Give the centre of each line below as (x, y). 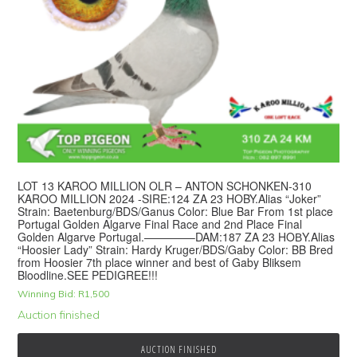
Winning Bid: (47, 294)
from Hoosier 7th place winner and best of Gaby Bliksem (160, 263)
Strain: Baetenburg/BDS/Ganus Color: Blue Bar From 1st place (176, 212)
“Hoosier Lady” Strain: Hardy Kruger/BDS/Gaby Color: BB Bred (176, 250)
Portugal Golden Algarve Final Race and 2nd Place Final (160, 224)
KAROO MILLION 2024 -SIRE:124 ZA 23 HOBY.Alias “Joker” (170, 199)
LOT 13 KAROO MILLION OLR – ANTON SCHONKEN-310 (165, 186)
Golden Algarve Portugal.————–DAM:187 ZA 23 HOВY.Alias (177, 237)
